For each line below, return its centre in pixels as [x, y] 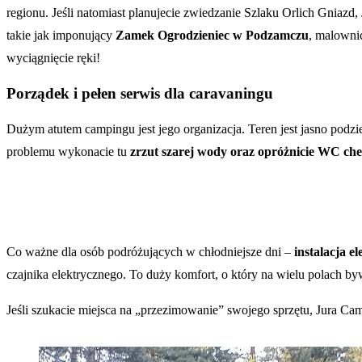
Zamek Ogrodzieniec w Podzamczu [212, 36]
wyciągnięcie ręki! [53, 58]
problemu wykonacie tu [68, 151]
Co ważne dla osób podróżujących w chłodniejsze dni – [150, 251]
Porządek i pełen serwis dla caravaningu [140, 93]
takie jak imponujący [61, 36]
